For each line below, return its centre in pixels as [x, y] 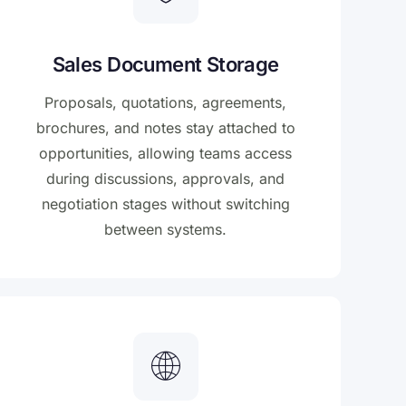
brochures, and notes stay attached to [165, 128]
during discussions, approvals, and [166, 179]
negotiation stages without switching [165, 204]
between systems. [166, 230]
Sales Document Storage [165, 65]
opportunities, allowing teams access [166, 154]
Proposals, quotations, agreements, [166, 103]
